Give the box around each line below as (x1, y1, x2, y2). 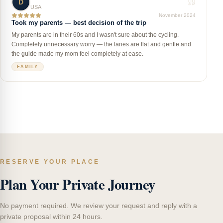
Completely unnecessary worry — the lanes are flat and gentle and (11, 41, 191, 48)
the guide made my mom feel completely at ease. (11, 50, 143, 57)
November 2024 (159, 12, 196, 18)
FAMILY (17, 64, 38, 69)
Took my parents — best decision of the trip (11, 19, 146, 26)
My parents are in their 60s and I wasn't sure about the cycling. (11, 31, 179, 38)
